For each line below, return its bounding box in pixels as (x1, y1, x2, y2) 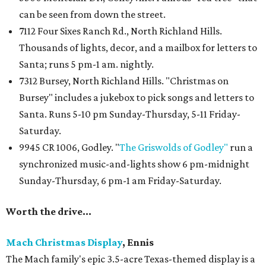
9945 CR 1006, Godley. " (19, 141, 119, 153)
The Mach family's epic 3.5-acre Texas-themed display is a (6, 252, 255, 265)
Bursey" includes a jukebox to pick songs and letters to (19, 91, 254, 103)
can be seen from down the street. (19, 8, 166, 20)
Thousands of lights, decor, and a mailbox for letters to (19, 41, 257, 53)
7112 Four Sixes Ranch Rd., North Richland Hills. (19, 24, 222, 37)
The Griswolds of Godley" (119, 141, 228, 153)
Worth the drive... (6, 205, 91, 217)
